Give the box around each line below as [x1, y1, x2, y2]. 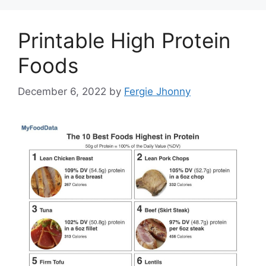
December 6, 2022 [18, 85, 106, 98]
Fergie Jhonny [124, 85, 191, 98]
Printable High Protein [18, 27, 230, 53]
